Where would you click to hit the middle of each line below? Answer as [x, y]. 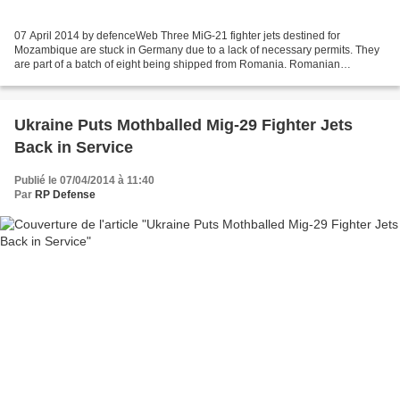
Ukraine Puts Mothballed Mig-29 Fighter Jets [183, 125]
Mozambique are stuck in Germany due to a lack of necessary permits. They [197, 50]
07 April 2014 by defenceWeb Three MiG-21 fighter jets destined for [177, 35]
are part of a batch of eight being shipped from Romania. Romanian [177, 64]
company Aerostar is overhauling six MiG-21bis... [133, 78]
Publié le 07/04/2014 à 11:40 [84, 180]
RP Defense [65, 194]
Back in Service [74, 147]
